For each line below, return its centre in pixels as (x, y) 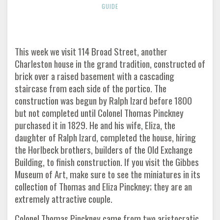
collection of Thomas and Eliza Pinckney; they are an (103, 186)
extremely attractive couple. (64, 199)
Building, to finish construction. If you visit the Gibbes (107, 162)
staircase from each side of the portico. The (91, 88)
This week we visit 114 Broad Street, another (91, 51)
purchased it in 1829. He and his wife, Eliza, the (95, 125)
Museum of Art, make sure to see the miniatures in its (108, 174)
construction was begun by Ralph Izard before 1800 (103, 100)
